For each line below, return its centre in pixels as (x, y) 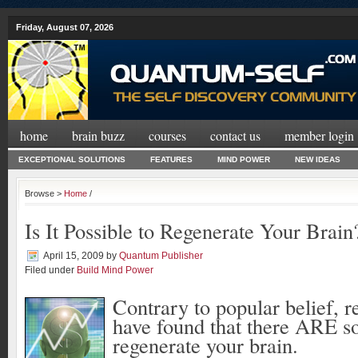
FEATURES (171, 159)
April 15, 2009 (74, 256)
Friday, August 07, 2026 (65, 27)
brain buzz (98, 135)
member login (319, 135)
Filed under (51, 270)
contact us (235, 135)
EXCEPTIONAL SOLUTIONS (72, 159)
